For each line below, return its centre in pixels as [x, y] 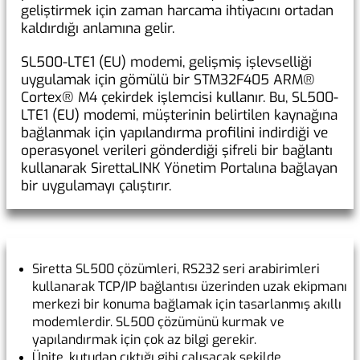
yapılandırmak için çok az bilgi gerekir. [144, 340]
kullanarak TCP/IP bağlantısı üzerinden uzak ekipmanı [190, 287]
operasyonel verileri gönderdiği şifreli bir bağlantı [177, 151]
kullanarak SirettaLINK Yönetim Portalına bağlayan [179, 169]
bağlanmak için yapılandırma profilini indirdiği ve [174, 133]
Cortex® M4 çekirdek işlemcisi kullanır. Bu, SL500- [180, 98]
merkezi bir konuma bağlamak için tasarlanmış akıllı [187, 305]
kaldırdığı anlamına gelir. [98, 29]
